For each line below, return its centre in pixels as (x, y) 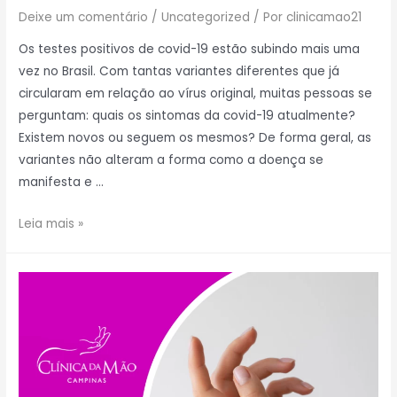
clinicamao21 (324, 18)
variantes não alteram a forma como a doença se (171, 160)
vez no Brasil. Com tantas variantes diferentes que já (179, 72)
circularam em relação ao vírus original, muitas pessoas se (196, 94)
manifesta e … (62, 183)
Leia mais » (51, 223)
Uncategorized (206, 18)
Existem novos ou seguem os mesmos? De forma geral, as (195, 138)
